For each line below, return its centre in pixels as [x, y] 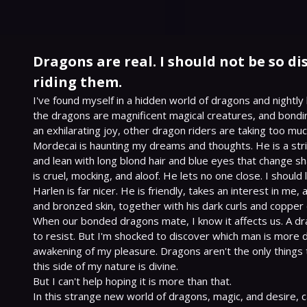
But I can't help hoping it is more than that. [132, 281]
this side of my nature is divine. [106, 266]
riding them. [77, 82]
